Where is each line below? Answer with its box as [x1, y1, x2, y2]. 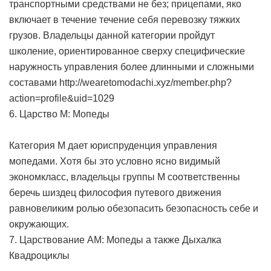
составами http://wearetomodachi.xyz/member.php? [9, 77, 232, 88]
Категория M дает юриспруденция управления [9, 140, 217, 151]
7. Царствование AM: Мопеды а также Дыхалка [9, 235, 221, 246]
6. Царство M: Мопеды [9, 109, 109, 120]
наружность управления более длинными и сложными [9, 62, 254, 73]
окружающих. [9, 219, 69, 230]
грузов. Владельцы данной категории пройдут [9, 30, 215, 41]
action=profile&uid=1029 [9, 93, 114, 104]
